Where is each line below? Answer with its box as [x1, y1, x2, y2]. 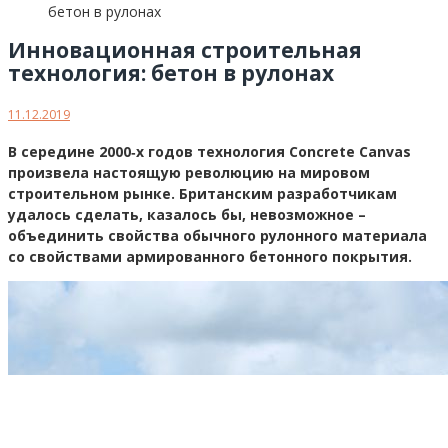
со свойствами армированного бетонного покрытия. [8, 246, 416, 266]
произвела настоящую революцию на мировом [8, 162, 370, 182]
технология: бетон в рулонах [8, 59, 334, 88]
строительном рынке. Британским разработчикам [8, 183, 397, 203]
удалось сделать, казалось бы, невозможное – [8, 204, 366, 224]
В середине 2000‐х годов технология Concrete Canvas [8, 141, 411, 161]
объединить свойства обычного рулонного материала [8, 225, 427, 245]
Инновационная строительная [8, 36, 362, 65]
